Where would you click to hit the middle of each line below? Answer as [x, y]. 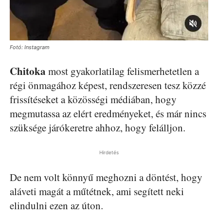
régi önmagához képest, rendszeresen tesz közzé [108, 85]
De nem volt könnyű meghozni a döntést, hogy [106, 177]
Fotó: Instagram [30, 47]
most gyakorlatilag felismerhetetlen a [122, 71]
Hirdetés [109, 152]
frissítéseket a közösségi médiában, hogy [93, 99]
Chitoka [28, 71]
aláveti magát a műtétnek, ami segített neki [97, 191]
